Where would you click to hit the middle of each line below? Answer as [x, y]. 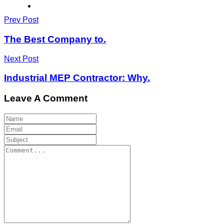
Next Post [21, 58]
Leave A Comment [46, 98]
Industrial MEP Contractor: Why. [77, 78]
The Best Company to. [55, 39]
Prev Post [21, 20]
